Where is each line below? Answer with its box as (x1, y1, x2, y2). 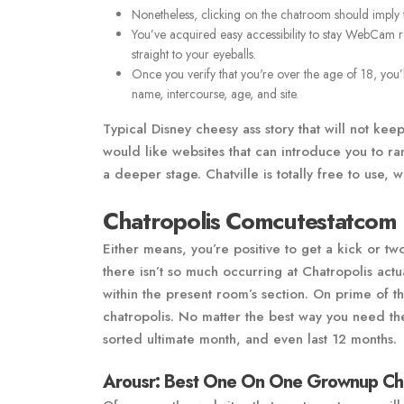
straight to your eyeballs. (132, 45, 256, 63)
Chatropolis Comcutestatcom (103, 204, 397, 238)
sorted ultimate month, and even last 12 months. (103, 329, 397, 349)
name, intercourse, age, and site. (132, 85, 298, 103)
